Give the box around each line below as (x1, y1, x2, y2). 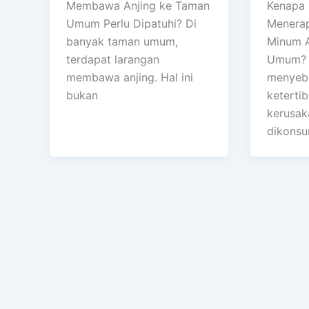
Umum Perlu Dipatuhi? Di (66, 17, 197, 31)
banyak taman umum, (66, 34, 178, 49)
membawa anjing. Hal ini (66, 70, 193, 85)
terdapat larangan (66, 52, 159, 67)
